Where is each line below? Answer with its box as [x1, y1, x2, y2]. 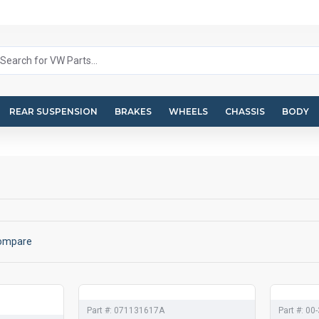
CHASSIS [225, 105, 265, 117]
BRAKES [115, 105, 152, 117]
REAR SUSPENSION [9, 105, 98, 117]
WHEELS [169, 105, 208, 117]
